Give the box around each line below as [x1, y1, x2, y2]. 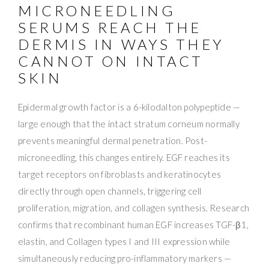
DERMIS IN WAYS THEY [18, 35, 225, 53]
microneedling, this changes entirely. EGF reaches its [18, 151, 230, 163]
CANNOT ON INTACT [18, 52, 203, 70]
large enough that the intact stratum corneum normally [18, 118, 240, 129]
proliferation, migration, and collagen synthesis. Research [18, 202, 250, 213]
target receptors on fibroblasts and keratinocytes [18, 168, 222, 180]
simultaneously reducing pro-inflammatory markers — [18, 252, 232, 264]
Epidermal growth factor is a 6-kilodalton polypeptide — [18, 101, 241, 112]
